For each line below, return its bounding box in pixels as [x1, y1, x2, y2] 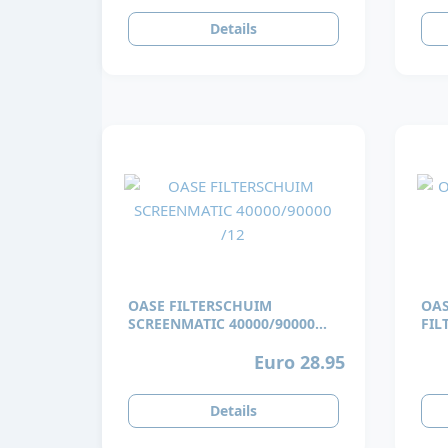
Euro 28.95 [254, 349, 346, 374]
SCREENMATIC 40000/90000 [128, 314, 315, 334]
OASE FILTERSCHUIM [128, 296, 272, 316]
